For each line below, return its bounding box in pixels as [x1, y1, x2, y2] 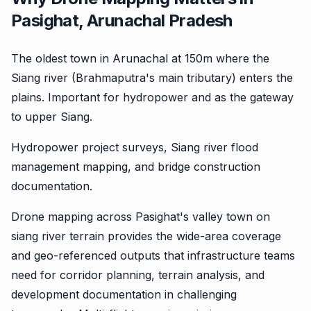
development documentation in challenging [11, 287, 237, 301]
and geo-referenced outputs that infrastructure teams [11, 249, 295, 262]
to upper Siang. [11, 110, 92, 124]
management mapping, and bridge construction [11, 160, 260, 174]
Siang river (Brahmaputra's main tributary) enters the [11, 71, 293, 85]
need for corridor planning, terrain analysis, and [11, 268, 264, 282]
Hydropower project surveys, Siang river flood [11, 140, 258, 154]
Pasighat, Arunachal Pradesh [11, 10, 233, 31]
